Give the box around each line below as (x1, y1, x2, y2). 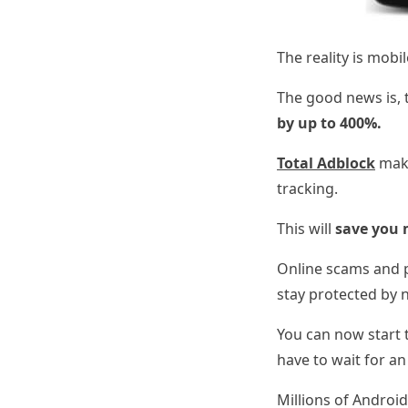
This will (277, 218, 335, 239)
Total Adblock (277, 152, 375, 173)
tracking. (277, 178, 338, 199)
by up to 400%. (277, 112, 382, 133)
